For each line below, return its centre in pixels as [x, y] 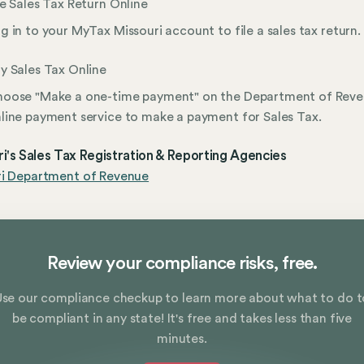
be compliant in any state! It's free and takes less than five [182, 319]
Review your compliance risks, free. [182, 264]
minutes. [182, 339]
